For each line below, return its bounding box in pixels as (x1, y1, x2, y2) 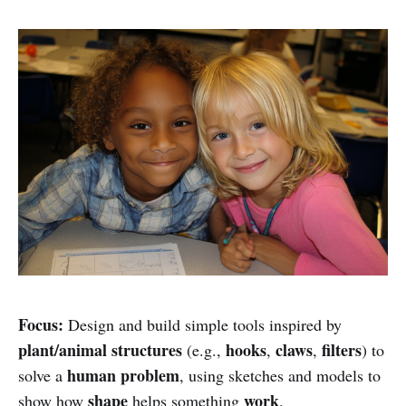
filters (322, 337, 362, 362)
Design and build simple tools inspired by (63, 313, 342, 335)
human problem (67, 362, 179, 387)
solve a (18, 363, 67, 386)
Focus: (18, 312, 63, 336)
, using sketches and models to (179, 363, 381, 386)
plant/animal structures (18, 337, 182, 362)
